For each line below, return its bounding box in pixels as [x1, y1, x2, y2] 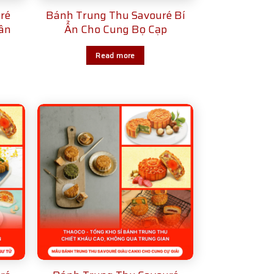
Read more [95, 49, 135, 61]
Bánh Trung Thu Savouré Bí [45, 6, 185, 24]
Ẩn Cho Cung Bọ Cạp [64, 20, 167, 38]
